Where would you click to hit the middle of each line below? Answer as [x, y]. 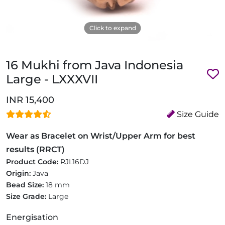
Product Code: [33, 162]
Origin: [19, 173]
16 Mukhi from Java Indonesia [95, 65]
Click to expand [113, 28]
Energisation [32, 217]
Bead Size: [26, 185]
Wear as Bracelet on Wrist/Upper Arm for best [101, 136]
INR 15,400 [30, 100]
